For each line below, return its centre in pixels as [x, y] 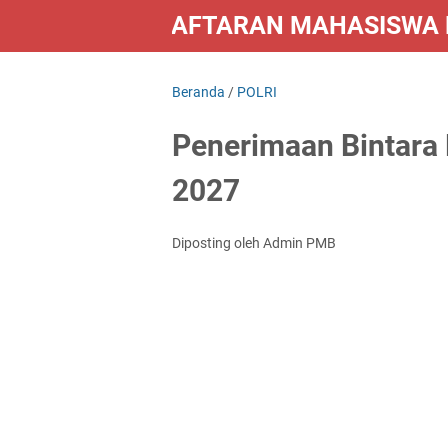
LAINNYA [218, 78]
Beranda [198, 92]
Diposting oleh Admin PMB [254, 243]
